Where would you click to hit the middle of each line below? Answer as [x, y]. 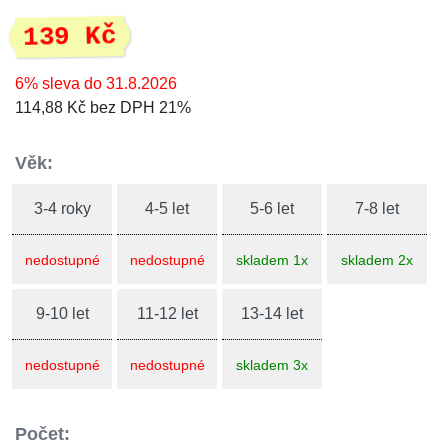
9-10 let [62, 313]
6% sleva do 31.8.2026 [96, 83]
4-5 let [167, 208]
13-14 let [272, 313]
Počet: [42, 434]
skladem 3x [272, 365]
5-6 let [272, 208]
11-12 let [167, 313]
